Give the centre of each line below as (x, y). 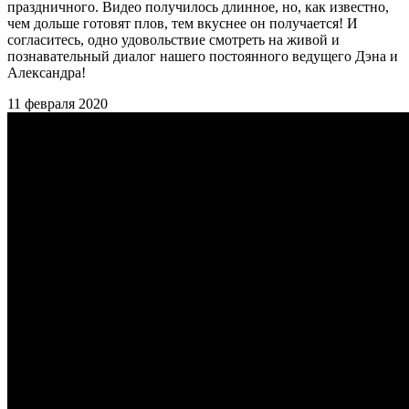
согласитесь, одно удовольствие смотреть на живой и (173, 39)
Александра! (47, 72)
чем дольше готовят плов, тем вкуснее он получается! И (183, 23)
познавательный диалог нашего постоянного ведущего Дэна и (203, 56)
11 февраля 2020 (58, 103)
